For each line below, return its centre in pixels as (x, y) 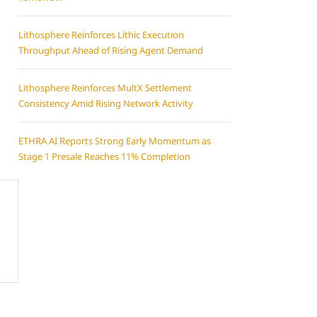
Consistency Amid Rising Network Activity (106, 103)
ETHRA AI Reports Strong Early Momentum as (115, 141)
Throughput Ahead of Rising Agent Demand (111, 50)
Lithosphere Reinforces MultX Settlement (105, 88)
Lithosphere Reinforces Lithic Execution (101, 35)
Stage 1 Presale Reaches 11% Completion (104, 156)
